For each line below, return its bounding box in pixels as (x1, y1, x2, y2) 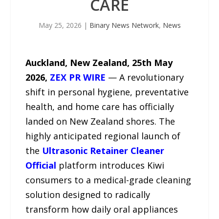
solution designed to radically (25, 189, 151, 200)
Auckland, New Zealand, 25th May (25, 57, 173, 68)
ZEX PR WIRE (50, 71, 106, 83)
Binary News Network (89, 21, 159, 30)
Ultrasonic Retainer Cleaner (42, 145, 165, 156)
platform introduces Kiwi (56, 159, 165, 171)
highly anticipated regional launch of (25, 130, 181, 142)
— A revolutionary (108, 71, 184, 83)
